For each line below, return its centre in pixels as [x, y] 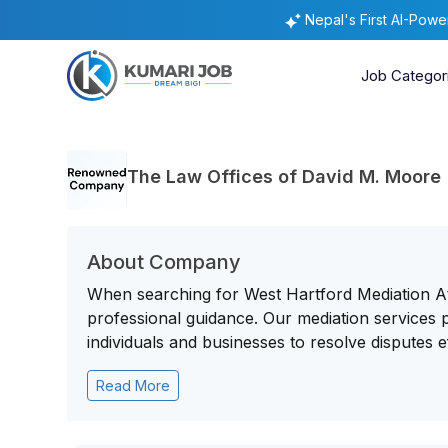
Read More [133, 385]
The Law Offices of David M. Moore [284, 176]
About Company [164, 262]
